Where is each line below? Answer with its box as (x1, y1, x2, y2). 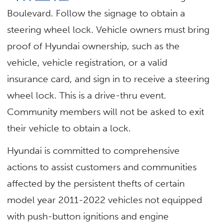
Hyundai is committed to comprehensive (7, 145, 180, 157)
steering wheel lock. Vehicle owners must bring (7, 24, 210, 36)
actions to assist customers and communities (7, 161, 197, 173)
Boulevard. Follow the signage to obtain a (7, 7, 186, 19)
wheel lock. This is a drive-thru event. (7, 90, 167, 102)
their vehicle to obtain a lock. (7, 122, 131, 134)
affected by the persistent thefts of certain (7, 178, 185, 190)
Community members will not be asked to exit (7, 106, 205, 118)
